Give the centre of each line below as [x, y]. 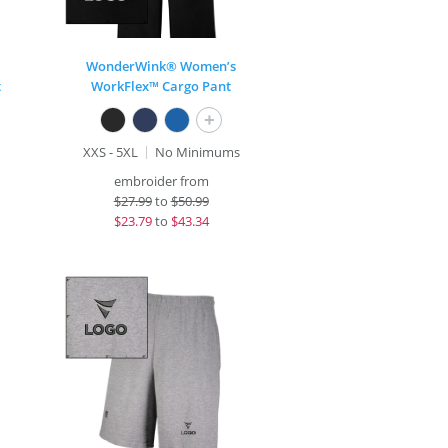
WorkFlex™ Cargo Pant [161, 86]
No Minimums [197, 152]
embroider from [161, 181]
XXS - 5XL [110, 152]
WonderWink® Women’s [161, 66]
